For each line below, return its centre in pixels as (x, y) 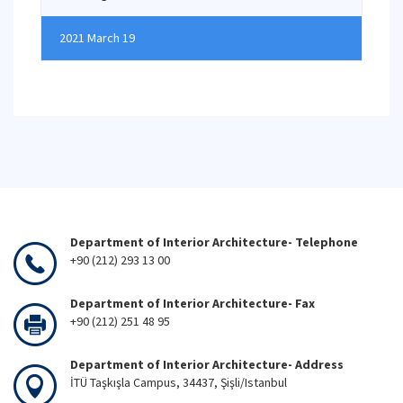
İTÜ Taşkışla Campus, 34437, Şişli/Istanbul (179, 382)
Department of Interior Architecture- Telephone (214, 242)
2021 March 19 (97, 38)
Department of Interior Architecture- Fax (193, 303)
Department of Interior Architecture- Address (207, 364)
